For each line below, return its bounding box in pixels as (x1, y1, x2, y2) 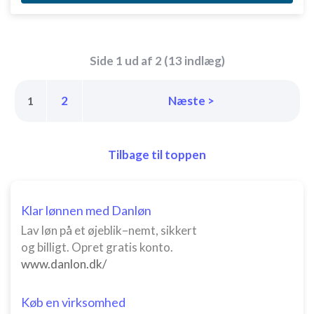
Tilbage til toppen (108, 147, 206, 162)
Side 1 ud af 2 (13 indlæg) (89, 53, 225, 68)
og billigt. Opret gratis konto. (21, 240, 173, 254)
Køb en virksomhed (21, 294, 125, 310)
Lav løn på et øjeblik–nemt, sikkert (21, 223, 197, 238)
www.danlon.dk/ (21, 257, 107, 271)
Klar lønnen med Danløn (21, 203, 151, 218)
